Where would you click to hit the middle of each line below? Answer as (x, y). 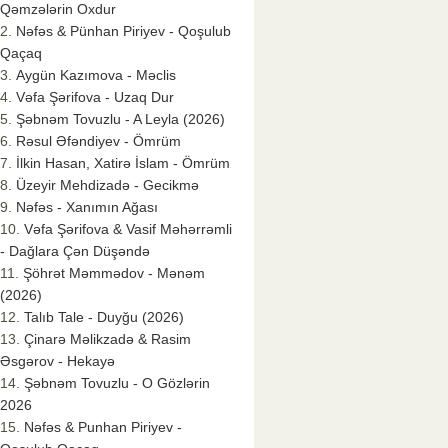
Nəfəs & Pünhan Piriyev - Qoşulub (123, 31)
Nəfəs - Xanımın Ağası (87, 207)
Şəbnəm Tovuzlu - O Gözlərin (117, 383)
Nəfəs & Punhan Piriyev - (103, 427)
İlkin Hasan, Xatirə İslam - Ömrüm (123, 163)
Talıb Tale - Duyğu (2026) (104, 317)
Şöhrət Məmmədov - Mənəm (114, 273)
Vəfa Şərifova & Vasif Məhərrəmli (128, 229)
